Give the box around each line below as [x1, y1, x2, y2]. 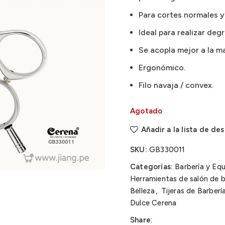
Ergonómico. [139, 63, 185, 72]
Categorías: [130, 162, 173, 171]
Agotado [130, 106, 163, 116]
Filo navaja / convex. [139, 80, 213, 90]
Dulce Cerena [130, 198, 177, 207]
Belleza [130, 186, 155, 195]
